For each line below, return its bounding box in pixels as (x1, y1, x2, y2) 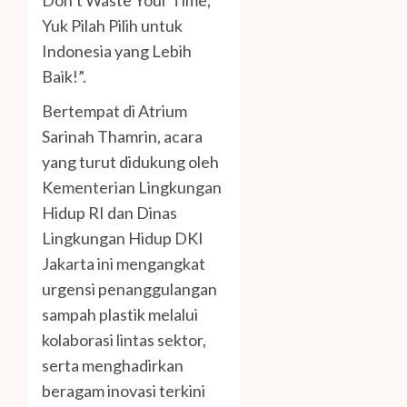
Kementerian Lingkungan (42, 177, 222, 198)
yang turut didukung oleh (42, 152, 219, 173)
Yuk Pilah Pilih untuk (42, 15, 183, 36)
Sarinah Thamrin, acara (42, 126, 203, 147)
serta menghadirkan (42, 355, 184, 376)
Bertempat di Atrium (42, 101, 187, 122)
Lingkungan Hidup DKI (42, 228, 203, 249)
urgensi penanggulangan (42, 279, 217, 300)
